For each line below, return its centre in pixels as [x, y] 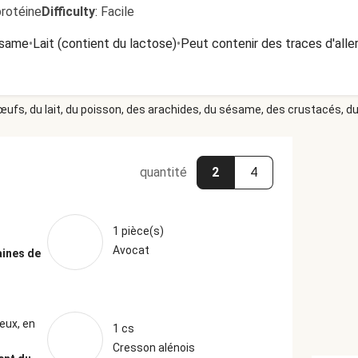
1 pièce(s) [138, 231]
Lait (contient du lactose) [105, 44]
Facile [117, 12]
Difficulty [68, 12]
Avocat [131, 250]
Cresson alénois [153, 348]
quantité [163, 172]
